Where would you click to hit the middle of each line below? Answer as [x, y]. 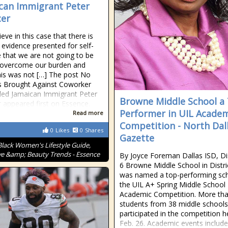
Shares [94, 130]
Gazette [137, 138]
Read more [88, 113]
